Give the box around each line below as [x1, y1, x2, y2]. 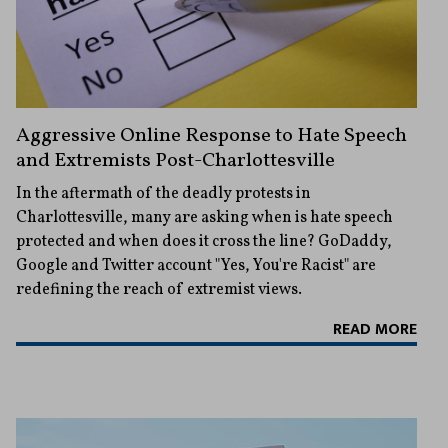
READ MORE [333, 315, 417, 343]
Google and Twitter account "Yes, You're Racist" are [16, 254, 376, 277]
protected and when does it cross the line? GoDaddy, [16, 230, 392, 253]
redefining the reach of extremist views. [16, 278, 302, 301]
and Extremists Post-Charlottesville [16, 146, 335, 175]
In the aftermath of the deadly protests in [16, 182, 311, 205]
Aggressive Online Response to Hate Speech [16, 121, 407, 150]
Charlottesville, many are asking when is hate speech [16, 206, 393, 229]
